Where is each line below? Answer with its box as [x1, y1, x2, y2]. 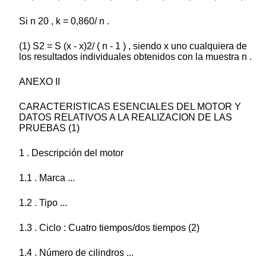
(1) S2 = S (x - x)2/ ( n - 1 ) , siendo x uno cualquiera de [19, 41, 247, 52]
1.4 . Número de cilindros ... [19, 248, 134, 258]
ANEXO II [19, 77, 60, 87]
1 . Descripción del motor [19, 148, 123, 159]
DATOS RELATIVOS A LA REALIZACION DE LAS [19, 112, 232, 123]
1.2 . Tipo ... [19, 198, 67, 208]
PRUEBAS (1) [19, 123, 80, 134]
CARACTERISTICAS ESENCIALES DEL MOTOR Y [19, 102, 241, 112]
